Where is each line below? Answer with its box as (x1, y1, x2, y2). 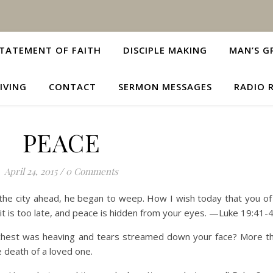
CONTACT (48, 80, 96, 93)
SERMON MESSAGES (118, 80, 212, 93)
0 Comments (66, 165, 118, 177)
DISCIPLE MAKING (123, 44, 207, 56)
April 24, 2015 (4, 165, 57, 177)
